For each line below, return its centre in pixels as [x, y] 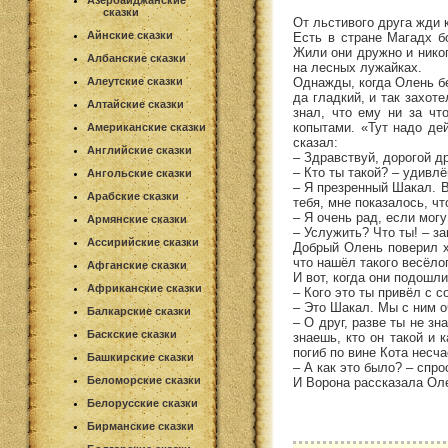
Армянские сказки [137, 219]
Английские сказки [139, 150]
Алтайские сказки [135, 104]
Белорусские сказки [142, 403]
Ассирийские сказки [143, 242]
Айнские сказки [130, 35]
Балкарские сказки [139, 311]
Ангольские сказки [139, 173]
